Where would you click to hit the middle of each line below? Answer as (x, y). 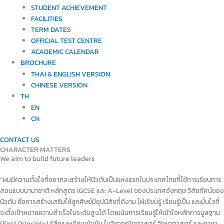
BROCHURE (38, 62)
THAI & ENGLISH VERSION (70, 74)
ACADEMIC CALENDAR (65, 51)
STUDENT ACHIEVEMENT (69, 7)
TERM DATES (51, 29)
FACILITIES (46, 18)
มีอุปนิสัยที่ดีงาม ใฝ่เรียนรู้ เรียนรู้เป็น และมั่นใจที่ (156, 202)
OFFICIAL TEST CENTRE (66, 40)
